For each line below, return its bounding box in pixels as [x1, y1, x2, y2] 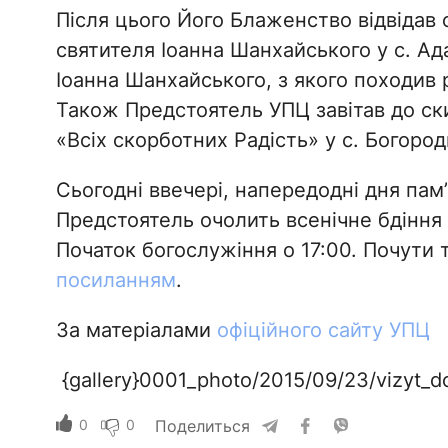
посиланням [55, 267, 176, 292]
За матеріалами [55, 317, 217, 342]
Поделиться [154, 415, 250, 436]
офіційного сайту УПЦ [216, 317, 430, 342]
